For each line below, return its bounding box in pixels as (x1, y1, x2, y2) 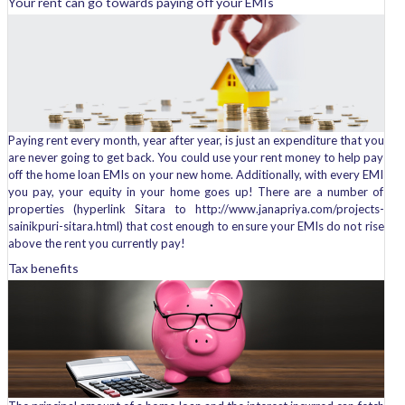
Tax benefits (7, 260, 79, 276)
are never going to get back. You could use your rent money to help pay (7, 150, 384, 165)
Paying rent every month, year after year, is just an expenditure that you (7, 133, 384, 147)
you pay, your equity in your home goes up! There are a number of (7, 184, 384, 199)
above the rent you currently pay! (7, 236, 185, 250)
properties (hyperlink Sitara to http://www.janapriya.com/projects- (7, 202, 384, 216)
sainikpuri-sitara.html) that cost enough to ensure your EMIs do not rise (7, 219, 384, 233)
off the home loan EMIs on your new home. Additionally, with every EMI (7, 167, 384, 182)
